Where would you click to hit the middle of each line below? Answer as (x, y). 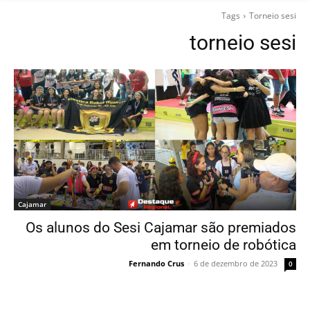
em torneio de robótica (224, 245)
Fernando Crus (156, 264)
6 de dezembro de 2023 (236, 264)
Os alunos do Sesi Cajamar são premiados (161, 228)
